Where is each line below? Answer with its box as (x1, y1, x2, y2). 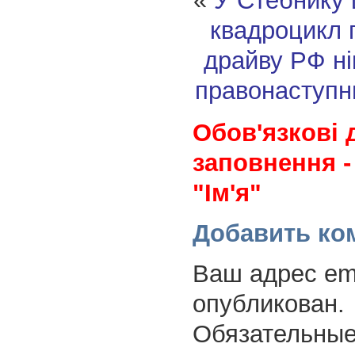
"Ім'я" (192, 179, 261, 208)
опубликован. (192, 290, 345, 319)
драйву (204, 47, 284, 75)
